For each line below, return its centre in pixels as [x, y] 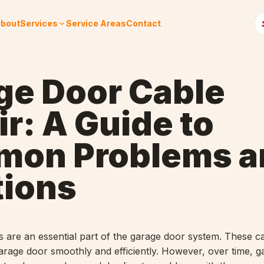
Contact [144, 23]
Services [39, 23]
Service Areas [96, 23]
